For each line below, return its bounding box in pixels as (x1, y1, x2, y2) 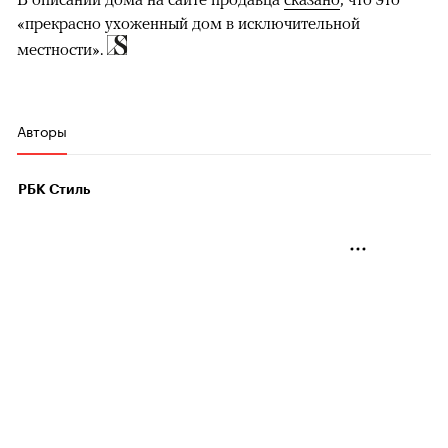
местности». (17, 39, 107, 60)
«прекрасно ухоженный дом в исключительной (17, 13, 360, 34)
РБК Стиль (18, 182, 90, 197)
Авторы (17, 119, 67, 142)
